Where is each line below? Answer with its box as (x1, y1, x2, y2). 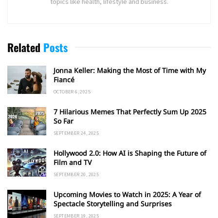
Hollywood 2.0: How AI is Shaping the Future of (54, 148, 206, 158)
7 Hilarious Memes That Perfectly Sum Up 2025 (54, 107, 206, 117)
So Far (54, 116, 73, 126)
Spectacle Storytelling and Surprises (54, 199, 172, 209)
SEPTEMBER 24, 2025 (54, 130, 99, 137)
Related (7, 39, 40, 55)
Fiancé (54, 75, 74, 85)
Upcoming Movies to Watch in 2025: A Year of (54, 190, 201, 200)
